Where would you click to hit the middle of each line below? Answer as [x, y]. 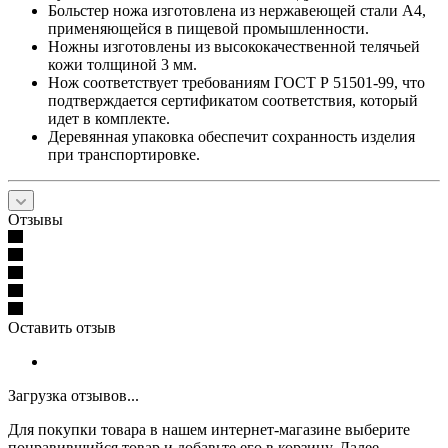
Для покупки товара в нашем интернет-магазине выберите [209, 430]
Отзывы [35, 220]
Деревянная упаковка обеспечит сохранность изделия [231, 137]
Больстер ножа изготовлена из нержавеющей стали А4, [237, 11]
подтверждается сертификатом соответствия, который [233, 101]
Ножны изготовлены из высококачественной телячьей [234, 47]
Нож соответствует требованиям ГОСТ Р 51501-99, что [236, 83]
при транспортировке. [124, 155]
